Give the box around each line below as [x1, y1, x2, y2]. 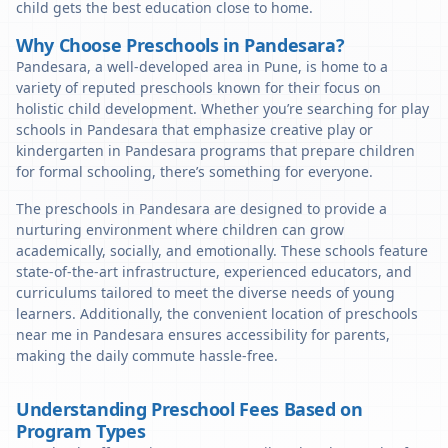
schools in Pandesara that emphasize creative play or [16, 120, 373, 139]
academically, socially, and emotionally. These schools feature [16, 241, 428, 260]
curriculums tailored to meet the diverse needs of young [16, 283, 395, 302]
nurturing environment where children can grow [16, 220, 344, 239]
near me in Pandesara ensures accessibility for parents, [16, 325, 390, 344]
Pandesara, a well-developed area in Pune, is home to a [16, 57, 388, 76]
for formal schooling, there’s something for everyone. [16, 162, 373, 181]
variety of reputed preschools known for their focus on [16, 78, 381, 97]
